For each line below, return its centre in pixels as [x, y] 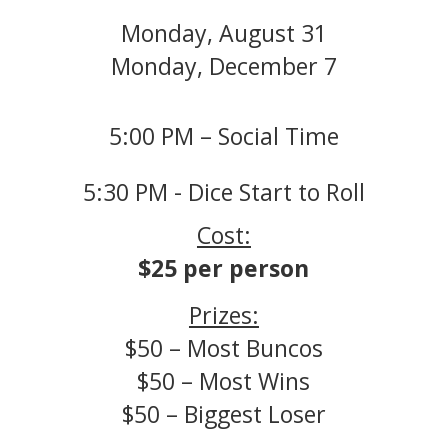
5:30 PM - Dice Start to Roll [223, 191]
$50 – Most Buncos [223, 347]
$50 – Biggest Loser [223, 413]
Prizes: [223, 314]
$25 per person [224, 267]
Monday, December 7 [223, 65]
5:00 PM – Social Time [223, 135]
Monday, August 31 [223, 32]
